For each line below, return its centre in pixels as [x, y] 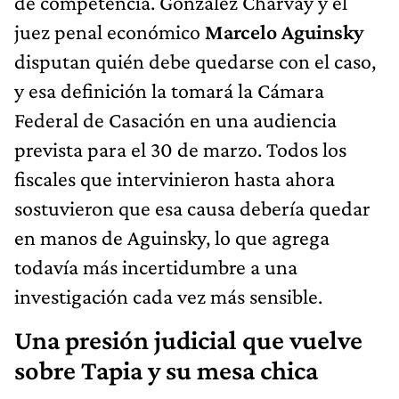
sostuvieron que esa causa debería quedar [192, 208]
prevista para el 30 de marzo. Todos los [180, 150]
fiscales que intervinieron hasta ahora [175, 179]
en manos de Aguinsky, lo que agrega [172, 238]
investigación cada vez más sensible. [168, 297]
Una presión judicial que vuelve [188, 341]
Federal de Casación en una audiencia [175, 120]
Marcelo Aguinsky [284, 32]
